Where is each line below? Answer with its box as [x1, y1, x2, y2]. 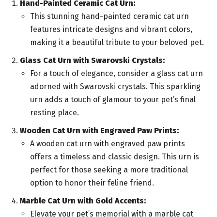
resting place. [30, 108, 79, 118]
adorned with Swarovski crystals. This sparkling [30, 82, 201, 92]
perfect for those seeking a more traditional [30, 165, 188, 175]
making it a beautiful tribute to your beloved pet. [30, 38, 204, 47]
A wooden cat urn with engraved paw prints [30, 139, 185, 149]
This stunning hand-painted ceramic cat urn [30, 12, 189, 21]
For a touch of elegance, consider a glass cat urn [30, 69, 203, 78]
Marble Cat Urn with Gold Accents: [20, 196, 146, 206]
